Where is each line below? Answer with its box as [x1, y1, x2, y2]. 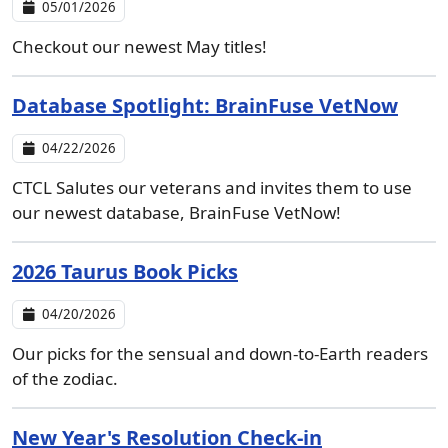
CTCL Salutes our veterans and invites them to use [12, 176, 412, 199]
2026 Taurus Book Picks [12, 258, 238, 285]
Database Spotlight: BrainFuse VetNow [12, 92, 398, 119]
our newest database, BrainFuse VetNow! [12, 201, 341, 224]
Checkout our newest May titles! [12, 35, 267, 58]
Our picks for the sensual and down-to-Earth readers [12, 342, 428, 365]
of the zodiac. [12, 367, 118, 390]
